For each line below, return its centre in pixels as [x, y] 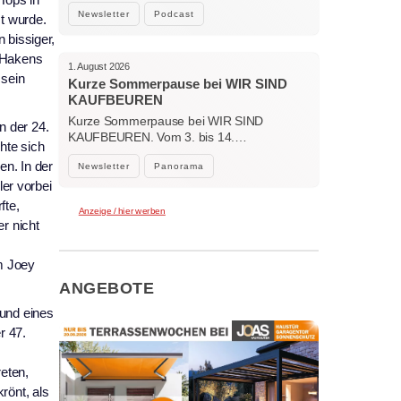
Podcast [174, 14]
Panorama [179, 166]
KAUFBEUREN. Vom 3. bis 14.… [158, 137]
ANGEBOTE [107, 288]
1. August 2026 [99, 67]
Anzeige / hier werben [122, 211]
